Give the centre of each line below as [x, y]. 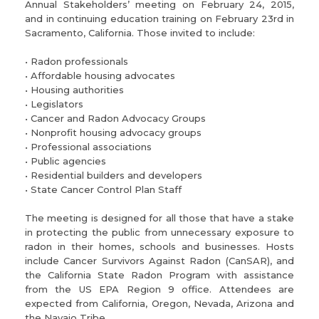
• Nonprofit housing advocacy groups [113, 132]
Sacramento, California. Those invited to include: [140, 33]
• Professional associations [88, 147]
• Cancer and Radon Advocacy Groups [115, 118]
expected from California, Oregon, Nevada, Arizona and [159, 303]
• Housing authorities [74, 90]
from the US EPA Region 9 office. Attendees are [159, 289]
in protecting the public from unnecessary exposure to [159, 232]
